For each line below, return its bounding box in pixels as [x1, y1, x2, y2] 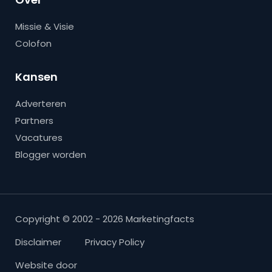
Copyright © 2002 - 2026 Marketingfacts [15, 212, 194, 225]
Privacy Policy [85, 235, 144, 248]
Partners [15, 114, 53, 127]
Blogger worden [15, 148, 86, 161]
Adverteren [15, 97, 66, 110]
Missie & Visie [15, 19, 74, 33]
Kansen [15, 69, 58, 84]
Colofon [15, 36, 52, 50]
